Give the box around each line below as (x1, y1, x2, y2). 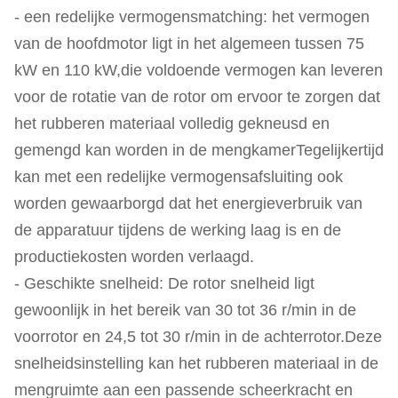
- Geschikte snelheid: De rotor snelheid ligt (14, 275, 314, 292)
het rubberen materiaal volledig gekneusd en (14, 115, 330, 132)
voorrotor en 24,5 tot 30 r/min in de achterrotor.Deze (14, 328, 382, 346)
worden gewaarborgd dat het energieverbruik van (14, 195, 362, 212)
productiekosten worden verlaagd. (14, 248, 254, 266)
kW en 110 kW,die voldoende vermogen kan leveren (14, 61, 383, 79)
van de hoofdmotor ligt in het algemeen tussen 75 (14, 35, 364, 52)
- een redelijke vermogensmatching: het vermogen (14, 8, 370, 26)
